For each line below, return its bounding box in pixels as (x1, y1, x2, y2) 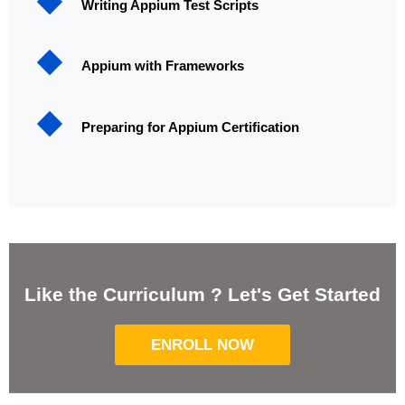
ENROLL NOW (151, 336, 254, 354)
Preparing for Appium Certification (81, 118, 299, 135)
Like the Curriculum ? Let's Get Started (24, 284, 381, 306)
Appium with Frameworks (81, 58, 244, 74)
